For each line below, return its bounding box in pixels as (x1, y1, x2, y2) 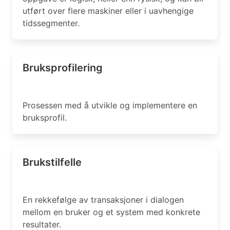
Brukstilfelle (23, 156, 82, 168)
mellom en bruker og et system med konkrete (23, 207, 200, 217)
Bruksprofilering (23, 62, 103, 74)
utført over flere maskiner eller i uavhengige (23, 6, 194, 16)
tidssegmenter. (23, 18, 80, 28)
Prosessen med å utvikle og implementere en (23, 100, 197, 110)
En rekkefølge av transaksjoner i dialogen (23, 195, 184, 205)
